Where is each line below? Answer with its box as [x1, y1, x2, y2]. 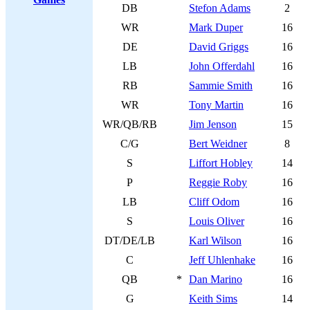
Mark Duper [189, 21, 243, 33]
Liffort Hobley [189, 157, 253, 169]
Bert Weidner [189, 138, 247, 149]
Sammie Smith [189, 80, 253, 91]
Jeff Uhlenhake [189, 254, 255, 266]
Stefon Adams [189, 2, 250, 14]
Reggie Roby [189, 176, 247, 188]
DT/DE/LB [104, 235, 155, 246]
